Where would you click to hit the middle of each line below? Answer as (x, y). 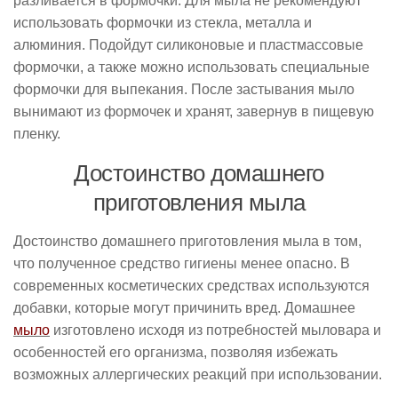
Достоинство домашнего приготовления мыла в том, (187, 241)
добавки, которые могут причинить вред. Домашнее (184, 308)
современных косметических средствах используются (191, 286)
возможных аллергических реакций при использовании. (198, 374)
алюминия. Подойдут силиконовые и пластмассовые (188, 45)
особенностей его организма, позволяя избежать (175, 352)
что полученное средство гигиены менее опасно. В (182, 263)
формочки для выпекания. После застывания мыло (184, 89)
